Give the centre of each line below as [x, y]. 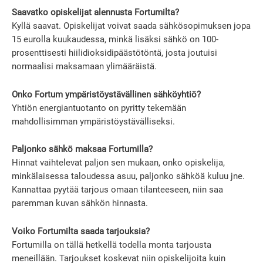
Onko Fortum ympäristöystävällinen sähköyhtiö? [106, 94]
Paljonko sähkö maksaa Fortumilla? [82, 149]
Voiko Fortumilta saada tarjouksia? [81, 232]
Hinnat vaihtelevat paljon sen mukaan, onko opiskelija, [118, 163]
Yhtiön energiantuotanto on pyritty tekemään [99, 108]
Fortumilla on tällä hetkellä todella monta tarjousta [112, 245]
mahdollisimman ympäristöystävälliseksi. [93, 121]
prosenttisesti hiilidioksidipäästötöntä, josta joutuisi [114, 53]
